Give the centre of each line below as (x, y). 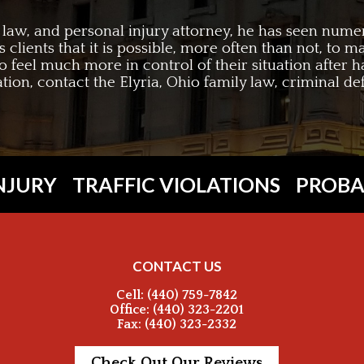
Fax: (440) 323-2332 (177, 324)
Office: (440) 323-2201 (177, 309)
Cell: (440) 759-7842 (177, 295)
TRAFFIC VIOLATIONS (176, 184)
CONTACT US (177, 266)
